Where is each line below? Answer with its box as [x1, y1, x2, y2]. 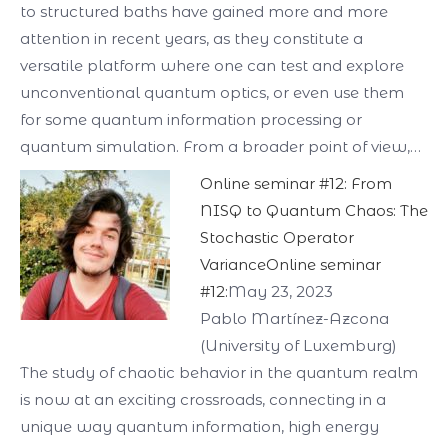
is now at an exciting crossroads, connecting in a [20, 390, 386, 409]
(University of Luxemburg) [200, 336, 397, 355]
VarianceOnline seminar [200, 255, 381, 274]
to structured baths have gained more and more [20, 2, 388, 21]
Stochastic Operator [200, 228, 354, 247]
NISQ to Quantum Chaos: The [200, 201, 428, 220]
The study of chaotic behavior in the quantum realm [20, 363, 418, 382]
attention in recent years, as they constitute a [20, 29, 363, 48]
